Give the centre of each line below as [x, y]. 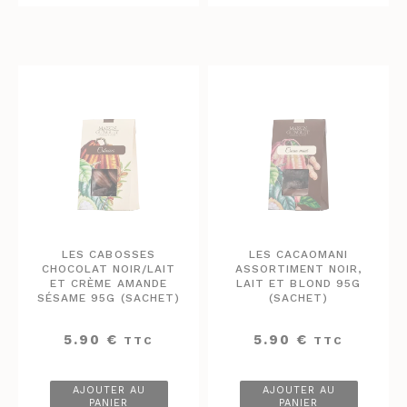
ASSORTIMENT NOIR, [298, 268]
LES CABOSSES [109, 254]
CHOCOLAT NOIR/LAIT [109, 268]
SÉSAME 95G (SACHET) [109, 298]
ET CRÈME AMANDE [109, 283]
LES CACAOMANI [298, 254]
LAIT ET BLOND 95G [298, 283]
